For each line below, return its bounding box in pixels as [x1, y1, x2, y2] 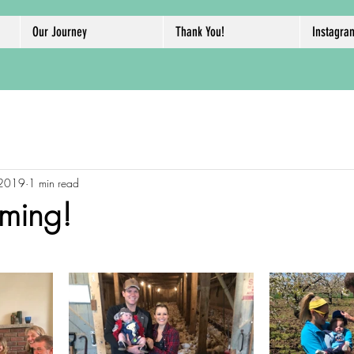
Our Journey [32, 24, 87, 40]
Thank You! [175, 24, 224, 40]
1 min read [28, 175, 79, 190]
